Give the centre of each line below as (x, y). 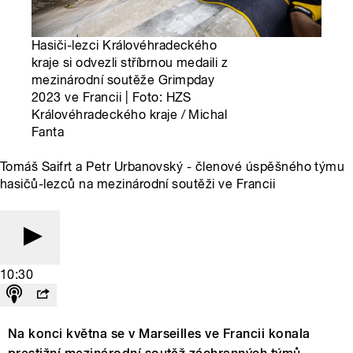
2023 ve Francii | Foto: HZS (111, 98)
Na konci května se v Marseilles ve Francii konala (159, 334)
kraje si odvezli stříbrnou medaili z (130, 63)
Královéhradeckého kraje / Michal (130, 115)
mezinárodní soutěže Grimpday (123, 80)
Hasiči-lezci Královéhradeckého (124, 46)
